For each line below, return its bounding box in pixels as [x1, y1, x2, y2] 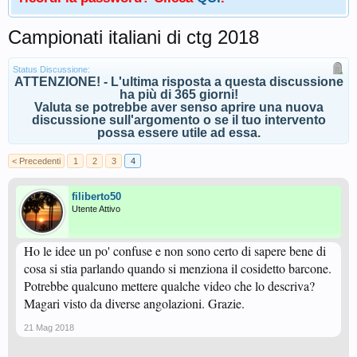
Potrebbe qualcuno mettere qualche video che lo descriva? [24, 277, 315, 294]
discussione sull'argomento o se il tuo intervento [31, 113, 326, 127]
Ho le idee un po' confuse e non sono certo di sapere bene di [24, 242, 326, 259]
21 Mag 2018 [24, 323, 74, 332]
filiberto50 [72, 190, 121, 202]
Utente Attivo [72, 204, 120, 214]
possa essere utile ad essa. [96, 126, 261, 139]
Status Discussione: [13, 65, 90, 74]
